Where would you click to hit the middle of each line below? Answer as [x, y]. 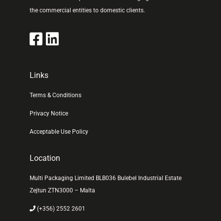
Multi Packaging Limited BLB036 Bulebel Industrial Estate [106, 178]
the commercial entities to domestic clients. [87, 10]
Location [45, 158]
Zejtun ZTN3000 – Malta [62, 190]
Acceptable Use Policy [59, 132]
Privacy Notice [49, 113]
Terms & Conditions [55, 95]
